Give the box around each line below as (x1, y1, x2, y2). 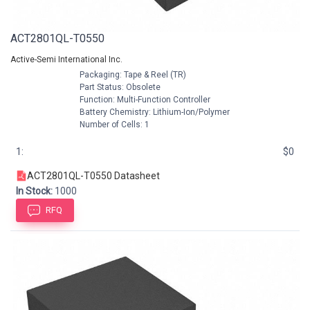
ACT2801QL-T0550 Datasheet (27, 170, 160, 181)
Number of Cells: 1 (77, 119, 149, 129)
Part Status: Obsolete (77, 82, 161, 92)
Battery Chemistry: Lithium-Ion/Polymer (77, 107, 230, 117)
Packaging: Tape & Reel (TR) (77, 69, 186, 80)
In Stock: (16, 185, 53, 197)
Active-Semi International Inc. (10, 54, 122, 64)
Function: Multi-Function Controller (77, 94, 210, 104)
